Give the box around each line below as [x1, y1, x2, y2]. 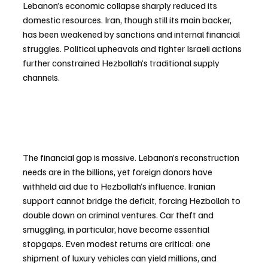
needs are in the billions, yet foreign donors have [23, 165, 214, 178]
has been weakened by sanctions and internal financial [23, 28, 242, 40]
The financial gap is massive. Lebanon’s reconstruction [23, 151, 241, 163]
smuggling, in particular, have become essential [23, 223, 211, 235]
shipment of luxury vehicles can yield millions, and [23, 251, 218, 264]
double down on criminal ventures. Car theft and [23, 208, 215, 221]
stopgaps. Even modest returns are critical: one [23, 237, 212, 249]
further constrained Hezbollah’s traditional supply [23, 56, 221, 69]
